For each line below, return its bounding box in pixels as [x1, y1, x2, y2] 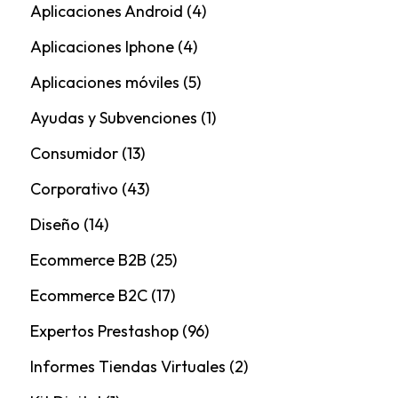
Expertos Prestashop [29, 320, 179, 341]
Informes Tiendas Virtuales [29, 355, 226, 377]
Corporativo [29, 178, 118, 199]
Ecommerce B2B [29, 249, 147, 270]
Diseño [29, 213, 80, 235]
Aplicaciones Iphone [29, 36, 174, 57]
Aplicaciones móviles [29, 71, 179, 92]
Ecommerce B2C [29, 284, 147, 306]
